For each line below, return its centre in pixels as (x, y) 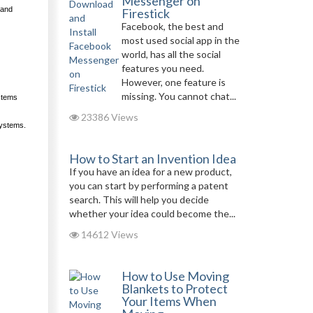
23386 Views (108, 117)
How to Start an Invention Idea (152, 159)
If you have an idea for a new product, (150, 172)
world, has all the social (171, 54)
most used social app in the (180, 40)
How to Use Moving (175, 276)
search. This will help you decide (139, 199)
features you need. (162, 68)
